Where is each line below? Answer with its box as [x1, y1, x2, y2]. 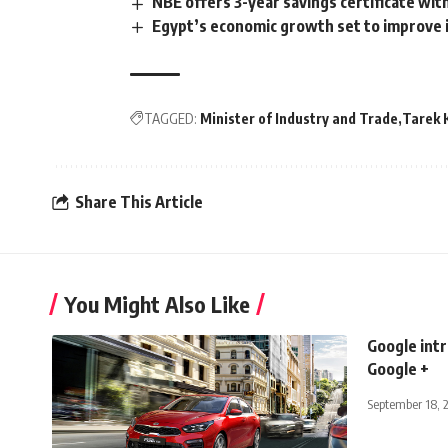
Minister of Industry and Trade [200, 109, 398, 127]
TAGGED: [144, 109, 197, 127]
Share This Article [75, 192, 203, 213]
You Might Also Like [64, 289, 250, 318]
